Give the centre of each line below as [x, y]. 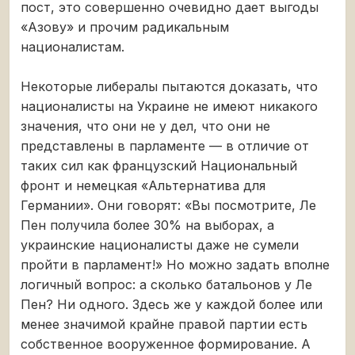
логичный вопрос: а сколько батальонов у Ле [166, 284]
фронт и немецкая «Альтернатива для [143, 185]
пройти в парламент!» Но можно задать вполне [175, 264]
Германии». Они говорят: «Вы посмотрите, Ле [168, 205]
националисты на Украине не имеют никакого [169, 106]
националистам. [73, 46]
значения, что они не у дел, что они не [145, 126]
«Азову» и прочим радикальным [125, 27]
